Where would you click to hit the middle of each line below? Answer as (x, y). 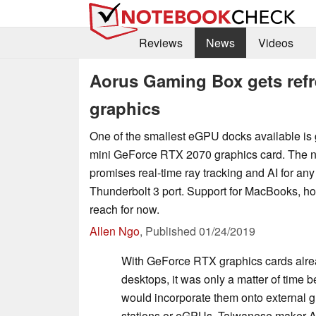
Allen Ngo (115, 231)
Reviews (160, 43)
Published (172, 231)
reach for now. (124, 209)
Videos (275, 43)
